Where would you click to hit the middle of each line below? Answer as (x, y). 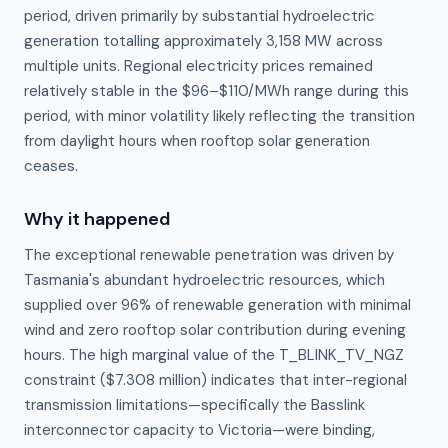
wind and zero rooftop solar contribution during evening (215, 330)
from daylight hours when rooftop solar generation (197, 141)
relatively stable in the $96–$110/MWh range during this (216, 91)
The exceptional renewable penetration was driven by (209, 255)
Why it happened (97, 219)
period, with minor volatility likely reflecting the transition (219, 116)
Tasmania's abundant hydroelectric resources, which (204, 280)
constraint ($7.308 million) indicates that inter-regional (215, 380)
